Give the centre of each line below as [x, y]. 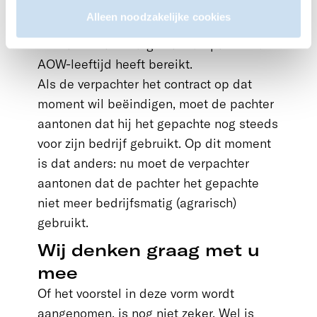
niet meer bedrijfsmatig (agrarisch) [137, 203]
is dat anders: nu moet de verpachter [143, 163]
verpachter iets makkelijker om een [139, 24]
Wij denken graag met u [148, 250]
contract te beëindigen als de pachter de [155, 44]
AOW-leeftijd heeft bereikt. [115, 64]
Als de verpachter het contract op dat [144, 84]
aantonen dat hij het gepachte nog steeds [157, 123]
